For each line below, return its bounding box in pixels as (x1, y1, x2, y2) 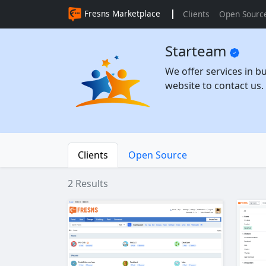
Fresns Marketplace (82, 7, 160, 19)
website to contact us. (165, 79, 264, 92)
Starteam (165, 41, 230, 61)
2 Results (68, 177, 108, 190)
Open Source (128, 148, 187, 161)
